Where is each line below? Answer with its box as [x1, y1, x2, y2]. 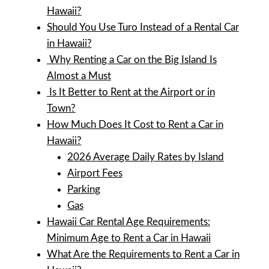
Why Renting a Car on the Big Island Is [46, 54, 217, 65]
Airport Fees [67, 168, 122, 178]
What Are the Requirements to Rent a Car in [46, 249, 240, 259]
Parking [67, 184, 100, 195]
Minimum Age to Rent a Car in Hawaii [46, 232, 211, 243]
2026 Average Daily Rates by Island [67, 151, 224, 162]
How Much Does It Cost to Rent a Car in [46, 119, 223, 130]
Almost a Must [46, 70, 111, 81]
